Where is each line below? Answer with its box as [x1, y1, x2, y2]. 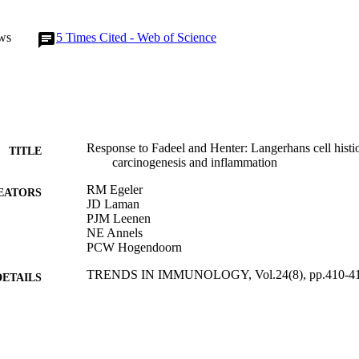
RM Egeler [87, 183, 143, 197]
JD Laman [87, 197, 139, 212]
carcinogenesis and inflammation [112, 155, 277, 170]
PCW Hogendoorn [87, 240, 182, 255]
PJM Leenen [87, 212, 151, 226]
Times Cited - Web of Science [66, 30, 216, 45]
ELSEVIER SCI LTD [87, 300, 200, 314]
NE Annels [87, 226, 143, 240]
